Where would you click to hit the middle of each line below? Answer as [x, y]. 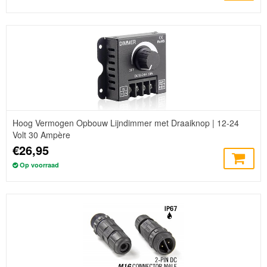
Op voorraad [39, 164]
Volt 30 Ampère [41, 134]
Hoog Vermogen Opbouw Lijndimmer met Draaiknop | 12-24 [126, 122]
